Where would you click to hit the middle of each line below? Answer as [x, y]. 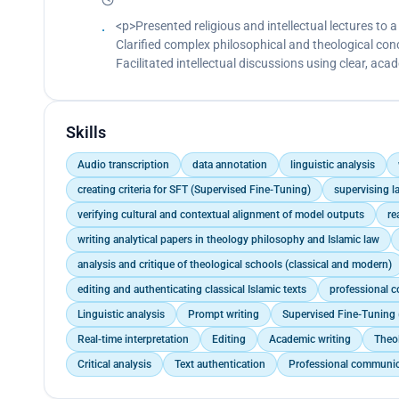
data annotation [229, 164]
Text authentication [220, 364]
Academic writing [309, 339]
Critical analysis [114, 364]
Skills [85, 132]
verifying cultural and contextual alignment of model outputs [220, 214]
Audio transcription [123, 164]
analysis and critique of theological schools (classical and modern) [234, 264]
